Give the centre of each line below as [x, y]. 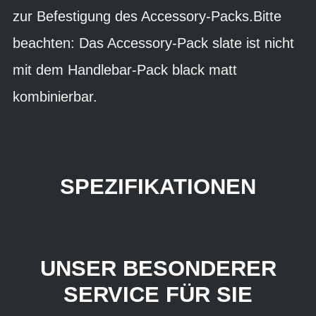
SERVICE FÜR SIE [158, 294]
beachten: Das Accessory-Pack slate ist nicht [153, 43]
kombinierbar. [55, 97]
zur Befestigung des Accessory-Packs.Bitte [147, 16]
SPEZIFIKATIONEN [158, 187]
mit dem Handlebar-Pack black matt [125, 70]
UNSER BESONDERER [158, 268]
